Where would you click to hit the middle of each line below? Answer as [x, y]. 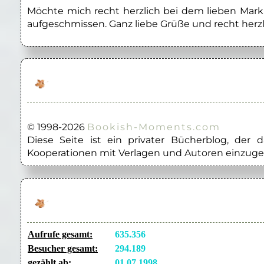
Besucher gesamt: [63, 249]
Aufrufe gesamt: [60, 235]
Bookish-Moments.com [154, 127]
